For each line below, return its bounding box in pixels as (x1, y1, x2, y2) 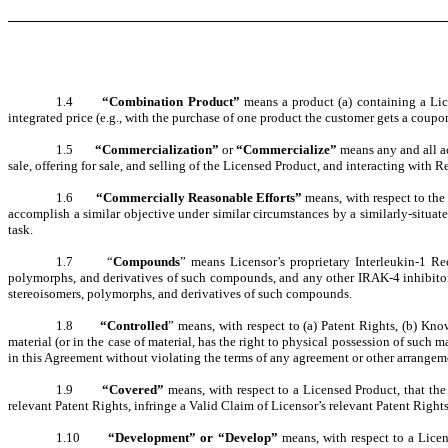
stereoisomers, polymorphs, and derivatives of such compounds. (8, 286, 352, 302)
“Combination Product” (102, 94, 244, 110)
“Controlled (100, 318, 169, 334)
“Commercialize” (235, 142, 340, 158)
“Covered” (98, 382, 169, 398)
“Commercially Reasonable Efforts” (95, 190, 306, 206)
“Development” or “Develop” (108, 430, 282, 446)
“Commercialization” (94, 142, 222, 158)
